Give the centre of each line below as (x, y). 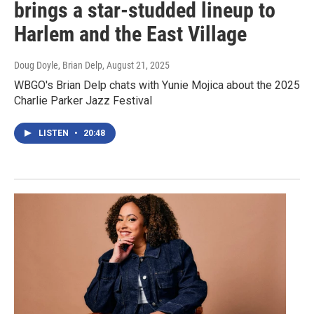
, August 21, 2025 (136, 66)
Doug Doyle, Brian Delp (58, 66)
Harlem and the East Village (130, 34)
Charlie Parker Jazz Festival (83, 101)
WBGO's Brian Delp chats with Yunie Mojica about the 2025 (157, 86)
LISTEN (55, 134)
